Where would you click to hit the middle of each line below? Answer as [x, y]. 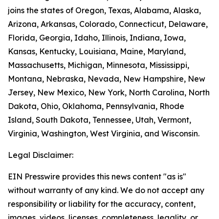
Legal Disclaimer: [41, 155]
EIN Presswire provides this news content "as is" [97, 176]
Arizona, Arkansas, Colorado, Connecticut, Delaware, [108, 24]
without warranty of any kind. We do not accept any [106, 190]
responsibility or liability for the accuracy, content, [102, 204]
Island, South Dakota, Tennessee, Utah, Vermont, [99, 120]
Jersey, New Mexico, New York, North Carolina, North [109, 92]
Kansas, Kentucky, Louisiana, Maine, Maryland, [97, 51]
